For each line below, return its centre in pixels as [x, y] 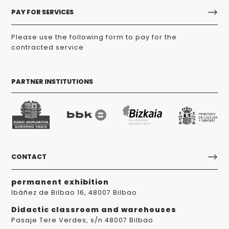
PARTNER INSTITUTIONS [52, 82]
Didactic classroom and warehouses [94, 209]
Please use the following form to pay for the [94, 37]
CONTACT [29, 157]
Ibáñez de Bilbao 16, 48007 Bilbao [74, 192]
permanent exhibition [60, 182]
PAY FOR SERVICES [43, 12]
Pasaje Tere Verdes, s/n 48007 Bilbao [83, 220]
